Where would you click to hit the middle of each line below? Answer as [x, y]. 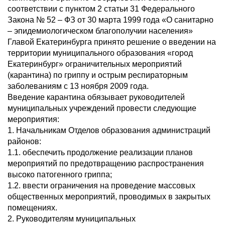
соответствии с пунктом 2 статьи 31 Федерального [101, 9]
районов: [24, 141]
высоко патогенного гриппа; [60, 175]
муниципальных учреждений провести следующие [102, 108]
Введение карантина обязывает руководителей [96, 97]
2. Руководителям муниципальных [72, 219]
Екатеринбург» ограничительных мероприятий [95, 64]
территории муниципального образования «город [100, 53]
